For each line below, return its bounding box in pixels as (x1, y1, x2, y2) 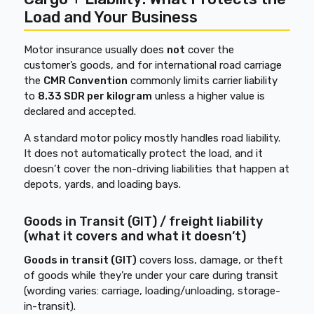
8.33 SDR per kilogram (38, 90, 153, 102)
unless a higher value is (152, 90, 266, 102)
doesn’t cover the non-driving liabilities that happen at (24, 163, 290, 175)
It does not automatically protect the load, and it (24, 147, 264, 160)
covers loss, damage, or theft (137, 254, 284, 266)
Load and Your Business (24, 8, 198, 27)
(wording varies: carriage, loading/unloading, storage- (24, 285, 281, 297)
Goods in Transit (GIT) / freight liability (24, 214, 264, 229)
